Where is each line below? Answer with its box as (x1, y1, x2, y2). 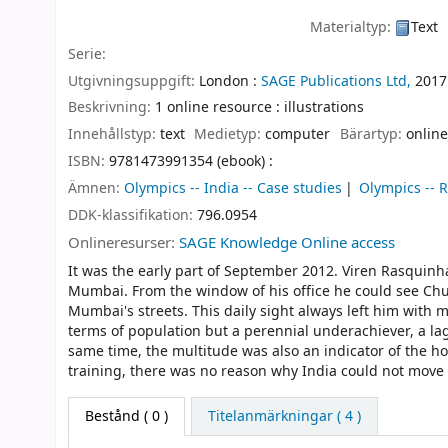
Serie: (68, 43, 106, 65)
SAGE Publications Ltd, (261, 70, 411, 92)
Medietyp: (194, 124, 266, 146)
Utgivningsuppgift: (68, 70, 199, 92)
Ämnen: (68, 177, 124, 199)
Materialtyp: (310, 16, 396, 38)
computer (265, 124, 331, 146)
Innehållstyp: (68, 124, 160, 146)
